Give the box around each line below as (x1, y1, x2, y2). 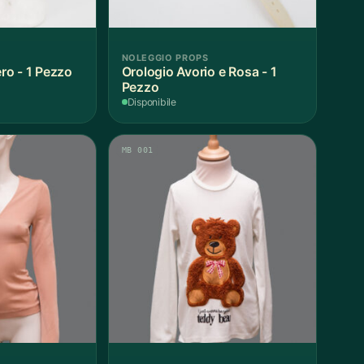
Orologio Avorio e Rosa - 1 (121, 64, 277, 80)
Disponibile (127, 96, 177, 109)
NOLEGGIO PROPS (121, 52, 209, 64)
